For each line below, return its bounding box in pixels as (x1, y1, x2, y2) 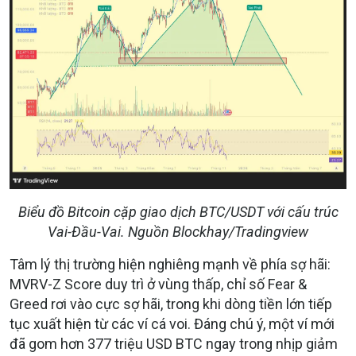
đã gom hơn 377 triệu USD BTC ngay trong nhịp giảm (10, 335, 338, 353)
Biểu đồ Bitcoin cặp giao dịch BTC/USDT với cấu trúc (17, 203, 339, 221)
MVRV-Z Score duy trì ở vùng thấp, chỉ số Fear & (10, 276, 307, 293)
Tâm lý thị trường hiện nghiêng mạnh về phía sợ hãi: (10, 256, 331, 273)
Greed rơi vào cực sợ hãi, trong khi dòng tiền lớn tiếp (10, 296, 332, 313)
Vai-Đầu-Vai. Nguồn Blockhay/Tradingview (48, 223, 308, 241)
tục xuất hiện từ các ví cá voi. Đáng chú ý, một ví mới (10, 315, 335, 333)
